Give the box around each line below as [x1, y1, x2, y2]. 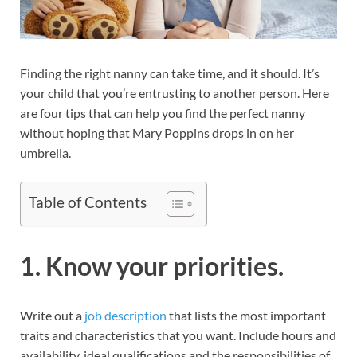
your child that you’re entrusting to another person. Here [20, 84, 329, 100]
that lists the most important [167, 307, 326, 323]
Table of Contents [29, 193, 147, 212]
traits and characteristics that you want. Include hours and [20, 327, 336, 343]
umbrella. [20, 144, 71, 160]
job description [84, 307, 167, 323]
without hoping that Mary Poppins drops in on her [20, 124, 294, 140]
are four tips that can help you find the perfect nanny [20, 104, 305, 120]
